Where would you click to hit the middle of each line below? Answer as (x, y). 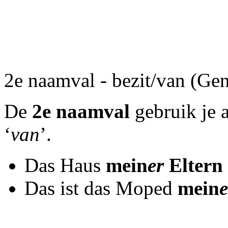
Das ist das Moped (101, 188)
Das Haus (65, 165)
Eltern (193, 165)
